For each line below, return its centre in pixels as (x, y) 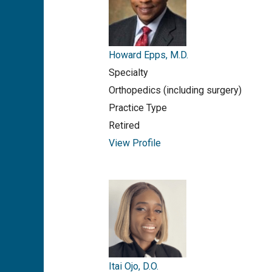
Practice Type (138, 107)
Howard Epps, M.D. (148, 55)
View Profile (134, 143)
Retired (124, 125)
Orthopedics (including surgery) (175, 90)
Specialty (128, 72)
